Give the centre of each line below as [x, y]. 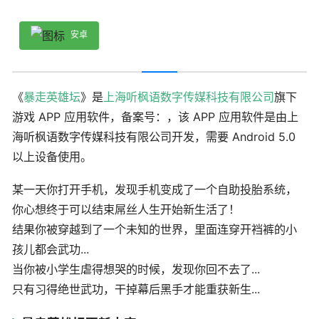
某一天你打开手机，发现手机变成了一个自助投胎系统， [155, 190]
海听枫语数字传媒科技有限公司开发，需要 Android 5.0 [154, 136]
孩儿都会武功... [51, 250]
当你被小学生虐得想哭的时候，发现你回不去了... [136, 270]
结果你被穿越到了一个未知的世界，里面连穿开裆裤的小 [155, 230]
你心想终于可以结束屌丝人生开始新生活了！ [126, 210]
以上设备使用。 [52, 156]
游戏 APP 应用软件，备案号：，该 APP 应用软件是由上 [155, 116]
